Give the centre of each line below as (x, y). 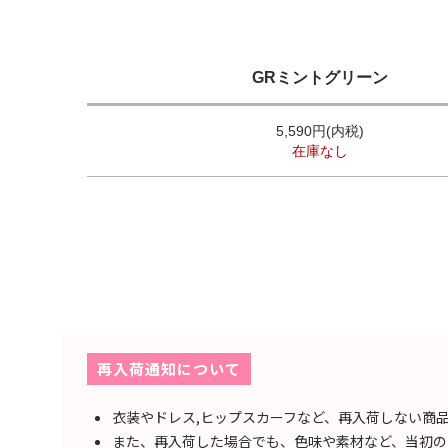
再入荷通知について (169, 368)
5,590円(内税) (320, 130)
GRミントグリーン (320, 77)
